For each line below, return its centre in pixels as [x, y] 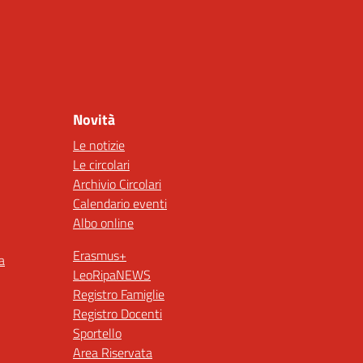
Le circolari [101, 164]
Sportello [97, 333]
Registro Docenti [117, 314]
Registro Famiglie [119, 294]
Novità [94, 120]
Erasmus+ [100, 255]
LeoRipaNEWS [112, 275]
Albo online [103, 223]
